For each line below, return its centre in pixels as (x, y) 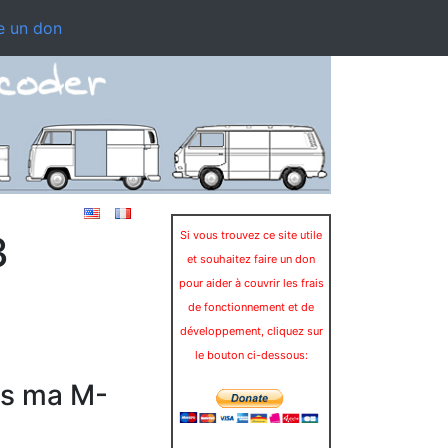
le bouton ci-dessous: (251, 354)
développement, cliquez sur (251, 330)
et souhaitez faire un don (251, 258)
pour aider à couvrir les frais (251, 282)
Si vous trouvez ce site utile (251, 234)
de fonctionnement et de (251, 306)
